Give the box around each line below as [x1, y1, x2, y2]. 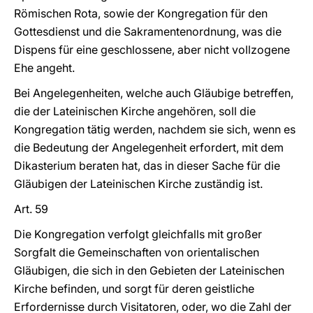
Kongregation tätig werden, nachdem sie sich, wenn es [14, 122, 296, 136]
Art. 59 [14, 202, 48, 216]
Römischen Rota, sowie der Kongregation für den [14, 6, 268, 20]
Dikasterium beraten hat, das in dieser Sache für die [14, 159, 280, 173]
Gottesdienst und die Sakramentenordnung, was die [14, 24, 282, 38]
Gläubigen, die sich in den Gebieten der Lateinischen [14, 263, 284, 277]
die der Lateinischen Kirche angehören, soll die [14, 104, 256, 118]
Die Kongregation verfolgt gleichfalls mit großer [14, 227, 262, 241]
